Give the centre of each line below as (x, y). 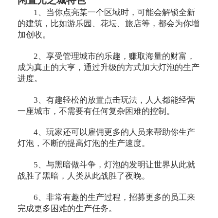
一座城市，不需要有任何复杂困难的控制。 (96, 111)
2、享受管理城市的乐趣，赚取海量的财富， (115, 56)
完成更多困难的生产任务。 (67, 209)
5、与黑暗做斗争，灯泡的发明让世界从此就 (115, 165)
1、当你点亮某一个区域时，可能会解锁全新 (115, 12)
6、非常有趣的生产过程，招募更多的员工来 (115, 198)
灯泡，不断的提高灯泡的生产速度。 (83, 144)
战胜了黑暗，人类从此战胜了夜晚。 (83, 176)
